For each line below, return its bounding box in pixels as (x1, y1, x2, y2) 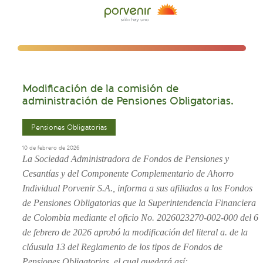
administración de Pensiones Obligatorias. (22, 95, 234, 108)
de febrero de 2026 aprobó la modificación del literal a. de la (22, 227, 248, 238)
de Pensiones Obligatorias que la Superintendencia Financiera (22, 198, 256, 208)
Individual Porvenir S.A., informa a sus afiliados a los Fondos (22, 183, 252, 194)
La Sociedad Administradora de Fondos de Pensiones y (22, 154, 229, 164)
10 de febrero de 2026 (22, 144, 79, 152)
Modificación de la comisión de (22, 82, 178, 96)
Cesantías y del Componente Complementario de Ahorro (22, 168, 234, 179)
